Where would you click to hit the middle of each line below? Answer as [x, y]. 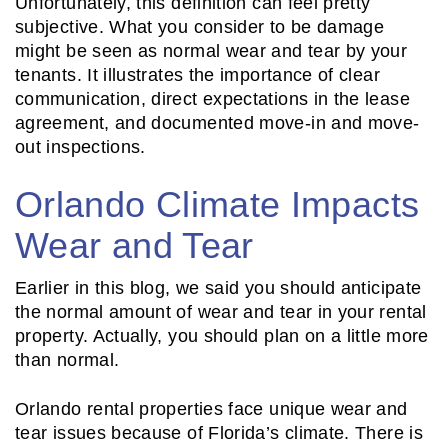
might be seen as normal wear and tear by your [211, 51]
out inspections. [83, 147]
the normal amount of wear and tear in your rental [221, 312]
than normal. [67, 360]
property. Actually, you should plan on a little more [222, 336]
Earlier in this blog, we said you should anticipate [218, 288]
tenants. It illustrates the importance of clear [197, 75]
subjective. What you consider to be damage [200, 27]
